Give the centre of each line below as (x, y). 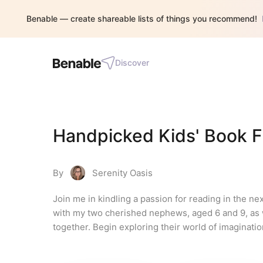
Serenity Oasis (122, 173)
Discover (132, 63)
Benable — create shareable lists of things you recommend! (142, 18)
